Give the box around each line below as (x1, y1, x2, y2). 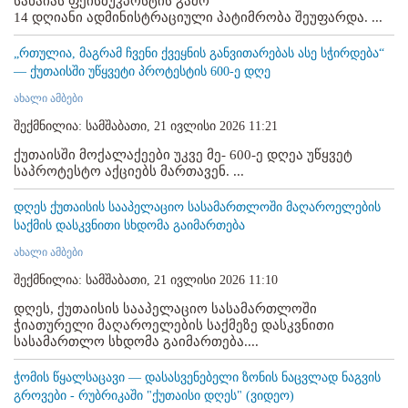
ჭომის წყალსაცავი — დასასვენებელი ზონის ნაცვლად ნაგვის (14, 370, 381, 384)
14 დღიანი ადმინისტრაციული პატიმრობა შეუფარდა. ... (14, 9, 382, 25)
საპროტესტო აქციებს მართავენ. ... (14, 163, 244, 178)
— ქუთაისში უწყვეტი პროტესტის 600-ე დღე (14, 64, 270, 78)
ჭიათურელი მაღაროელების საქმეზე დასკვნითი (14, 317, 334, 332)
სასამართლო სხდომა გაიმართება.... (14, 333, 259, 349)
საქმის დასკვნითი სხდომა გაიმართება (14, 218, 245, 232)
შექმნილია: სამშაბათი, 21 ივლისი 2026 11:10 (14, 272, 278, 287)
